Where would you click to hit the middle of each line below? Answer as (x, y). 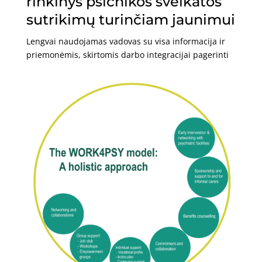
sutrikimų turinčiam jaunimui (130, 19)
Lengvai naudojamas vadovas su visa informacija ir (125, 41)
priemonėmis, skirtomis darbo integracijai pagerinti (127, 54)
